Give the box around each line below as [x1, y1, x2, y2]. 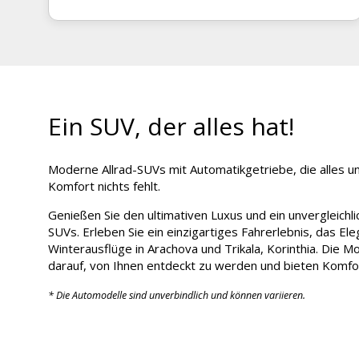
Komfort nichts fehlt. [48, 178, 160, 194]
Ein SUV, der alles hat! [48, 110, 294, 143]
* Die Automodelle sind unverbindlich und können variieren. [48, 288, 305, 302]
